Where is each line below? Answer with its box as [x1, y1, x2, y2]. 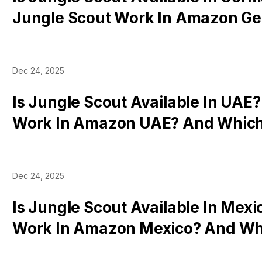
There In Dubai [12, 135, 122, 153]
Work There [12, 240, 99, 258]
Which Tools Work [12, 30, 146, 48]
